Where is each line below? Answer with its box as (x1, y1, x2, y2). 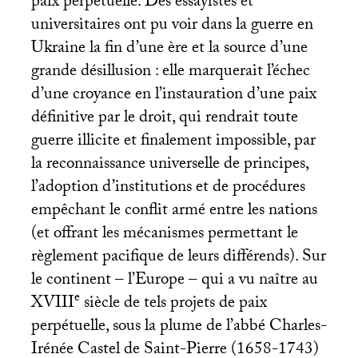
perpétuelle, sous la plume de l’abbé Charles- (30, 312, 327, 342)
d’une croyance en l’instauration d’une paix (30, 81, 316, 110)
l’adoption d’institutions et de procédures (30, 173, 305, 203)
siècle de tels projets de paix (79, 289, 267, 319)
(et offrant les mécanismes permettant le (30, 220, 298, 249)
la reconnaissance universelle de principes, (30, 150, 308, 180)
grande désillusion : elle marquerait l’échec (30, 58, 310, 87)
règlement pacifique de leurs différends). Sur (30, 243, 326, 272)
